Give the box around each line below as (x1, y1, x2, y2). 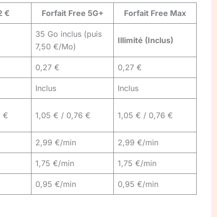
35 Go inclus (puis (35, 29, 102, 39)
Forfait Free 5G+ (41, 8, 104, 18)
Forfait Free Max (124, 8, 186, 18)
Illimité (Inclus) (118, 35, 173, 46)
